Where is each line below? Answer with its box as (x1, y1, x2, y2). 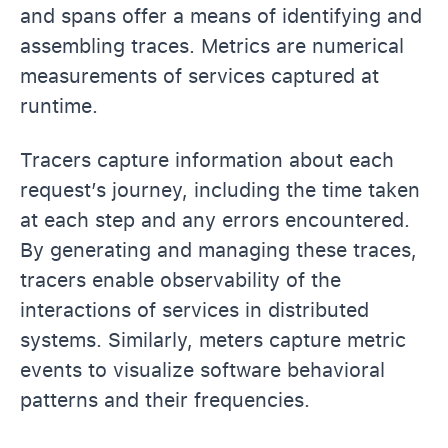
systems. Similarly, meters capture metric (20, 327, 406, 352)
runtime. (20, 93, 98, 118)
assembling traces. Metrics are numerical (20, 33, 404, 58)
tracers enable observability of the (20, 267, 341, 292)
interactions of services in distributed (20, 297, 369, 322)
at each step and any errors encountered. (20, 207, 410, 232)
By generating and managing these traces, (20, 237, 417, 262)
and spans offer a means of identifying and (20, 3, 422, 28)
